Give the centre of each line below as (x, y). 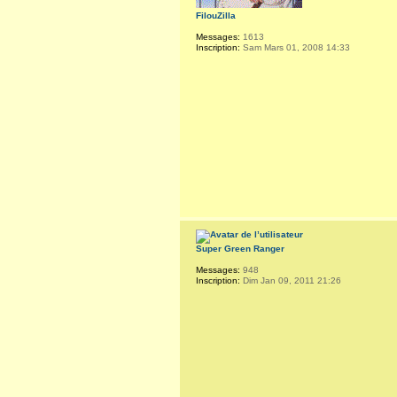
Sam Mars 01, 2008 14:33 (295, 48)
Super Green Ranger (240, 248)
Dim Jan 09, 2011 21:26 (291, 280)
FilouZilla (216, 16)
